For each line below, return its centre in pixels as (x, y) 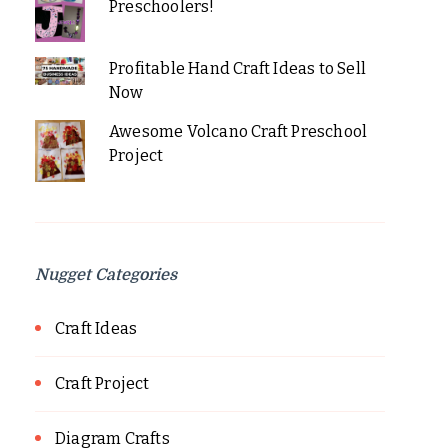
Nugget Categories (106, 274)
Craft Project (102, 383)
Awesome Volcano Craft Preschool (238, 131)
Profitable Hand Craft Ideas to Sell (237, 68)
